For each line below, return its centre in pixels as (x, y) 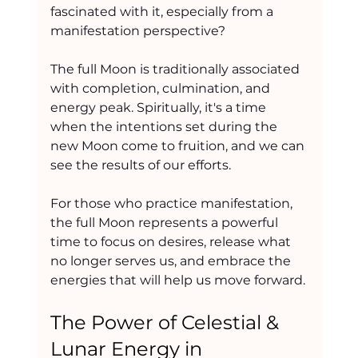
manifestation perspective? (137, 30)
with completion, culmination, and (161, 88)
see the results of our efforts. (140, 165)
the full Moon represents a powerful (165, 222)
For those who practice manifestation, (173, 203)
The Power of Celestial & (167, 322)
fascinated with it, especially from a (163, 11)
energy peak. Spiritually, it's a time (159, 107)
